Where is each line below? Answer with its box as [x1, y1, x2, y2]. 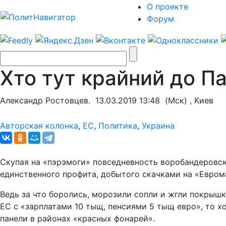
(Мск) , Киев [160, 95, 213, 105]
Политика [98, 120, 137, 131]
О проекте [147, 2, 188, 12]
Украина [142, 120, 175, 131]
